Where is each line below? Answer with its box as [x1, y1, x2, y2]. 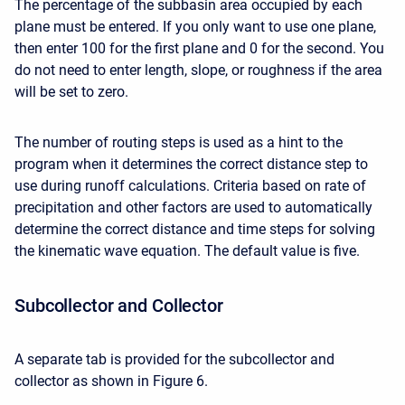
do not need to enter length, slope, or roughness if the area [14, 61, 382, 79]
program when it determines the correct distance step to [14, 155, 368, 173]
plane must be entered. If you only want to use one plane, [14, 18, 376, 35]
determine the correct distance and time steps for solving [14, 221, 375, 238]
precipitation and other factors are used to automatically [14, 199, 372, 216]
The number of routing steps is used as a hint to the [14, 134, 343, 151]
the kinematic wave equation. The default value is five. [14, 242, 360, 259]
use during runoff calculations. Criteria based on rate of [14, 177, 366, 194]
